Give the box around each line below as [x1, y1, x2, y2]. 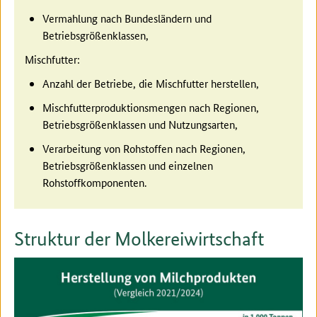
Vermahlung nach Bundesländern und [42, 10, 212, 25]
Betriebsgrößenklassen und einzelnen [42, 157, 213, 173]
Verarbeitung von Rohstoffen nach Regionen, [42, 140, 246, 156]
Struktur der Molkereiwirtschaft [14, 227, 264, 250]
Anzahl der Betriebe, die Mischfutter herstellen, [42, 75, 259, 91]
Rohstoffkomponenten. [42, 174, 146, 190]
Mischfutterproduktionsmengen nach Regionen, [42, 99, 259, 115]
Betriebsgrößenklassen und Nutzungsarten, [42, 116, 238, 132]
